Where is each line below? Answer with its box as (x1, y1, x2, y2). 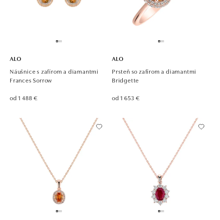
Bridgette (112, 75, 139, 84)
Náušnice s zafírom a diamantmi (10, 66, 99, 75)
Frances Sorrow (10, 75, 53, 84)
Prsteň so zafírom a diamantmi (112, 66, 197, 75)
